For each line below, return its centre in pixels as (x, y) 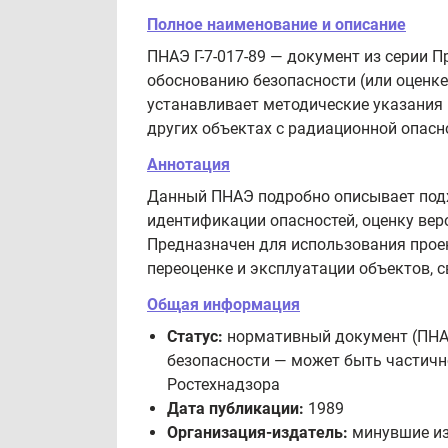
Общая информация (223, 304)
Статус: (195, 336)
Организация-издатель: (257, 432)
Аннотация (188, 164)
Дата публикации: (235, 408)
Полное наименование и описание (276, 24)
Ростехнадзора (223, 384)
